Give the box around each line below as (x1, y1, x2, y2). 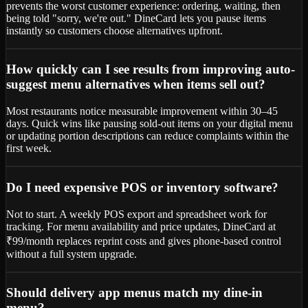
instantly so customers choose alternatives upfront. (6, 24, 223, 36)
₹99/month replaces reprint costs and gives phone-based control (6, 234, 281, 247)
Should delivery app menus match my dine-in (6, 285, 263, 300)
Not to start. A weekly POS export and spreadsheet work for (6, 208, 267, 220)
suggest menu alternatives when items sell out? (6, 77, 265, 92)
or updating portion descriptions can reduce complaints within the (6, 130, 289, 142)
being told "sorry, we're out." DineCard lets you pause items (6, 12, 266, 24)
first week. (6, 142, 52, 155)
